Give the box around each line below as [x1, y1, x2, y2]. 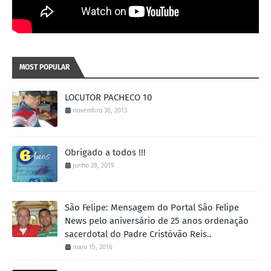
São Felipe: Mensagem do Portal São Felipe [65, 202, 239, 214]
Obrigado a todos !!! [65, 147, 146, 158]
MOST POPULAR [19, 63, 70, 72]
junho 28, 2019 [73, 162, 114, 170]
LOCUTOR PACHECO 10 [65, 92, 152, 103]
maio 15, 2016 [73, 243, 113, 252]
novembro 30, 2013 [73, 106, 127, 115]
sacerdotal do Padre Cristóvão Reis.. [65, 229, 212, 240]
